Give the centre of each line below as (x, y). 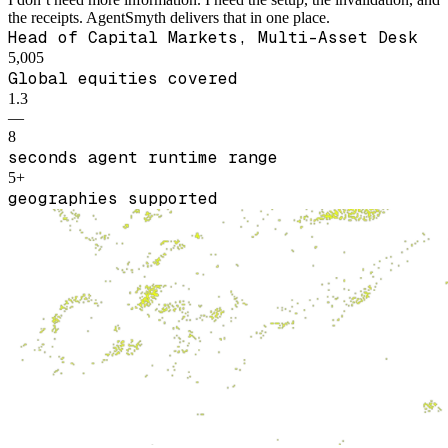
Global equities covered (123, 78)
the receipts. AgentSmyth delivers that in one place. (169, 17)
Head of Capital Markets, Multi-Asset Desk (213, 37)
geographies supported (113, 198)
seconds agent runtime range (143, 157)
